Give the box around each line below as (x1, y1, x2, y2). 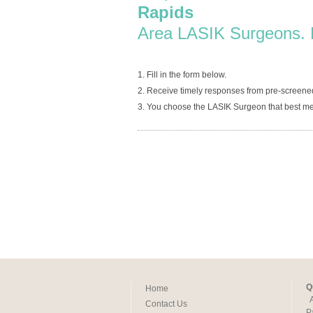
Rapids (138, 3, 194, 22)
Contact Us (145, 299, 187, 309)
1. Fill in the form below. (138, 70, 226, 80)
